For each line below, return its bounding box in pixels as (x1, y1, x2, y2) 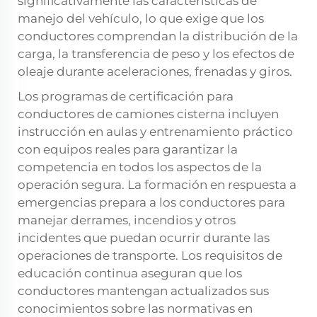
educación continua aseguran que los (18, 266, 242, 281)
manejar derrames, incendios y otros (18, 213, 236, 228)
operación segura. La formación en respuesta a (18, 178, 296, 192)
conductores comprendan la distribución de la (18, 29, 298, 44)
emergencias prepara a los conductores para (18, 195, 285, 210)
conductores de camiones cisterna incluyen (18, 107, 279, 122)
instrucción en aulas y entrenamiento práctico (18, 125, 293, 139)
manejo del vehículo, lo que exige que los (18, 11, 264, 26)
